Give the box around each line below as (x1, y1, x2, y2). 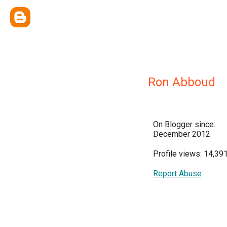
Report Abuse (153, 169, 202, 178)
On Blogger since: (153, 120, 215, 129)
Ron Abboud (148, 75, 215, 89)
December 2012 (153, 129, 210, 139)
